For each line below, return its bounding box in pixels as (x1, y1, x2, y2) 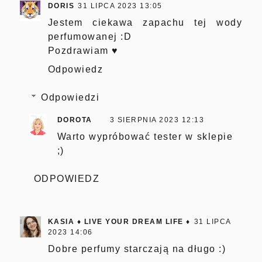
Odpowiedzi (41, 92, 100, 102)
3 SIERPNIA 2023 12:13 (109, 115, 205, 124)
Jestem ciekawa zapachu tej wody (47, 17, 243, 27)
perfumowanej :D (47, 31, 132, 42)
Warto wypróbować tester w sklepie (57, 131, 233, 142)
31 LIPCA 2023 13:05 (78, 1, 163, 10)
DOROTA (57, 115, 92, 124)
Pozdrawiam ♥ (47, 45, 119, 56)
